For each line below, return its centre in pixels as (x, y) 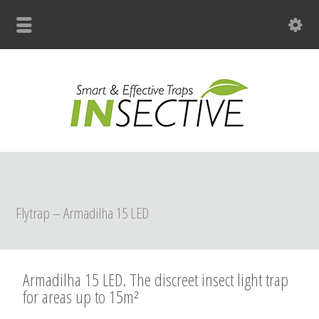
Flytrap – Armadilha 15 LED (83, 213)
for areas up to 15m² (81, 297)
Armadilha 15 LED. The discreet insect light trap (156, 279)
